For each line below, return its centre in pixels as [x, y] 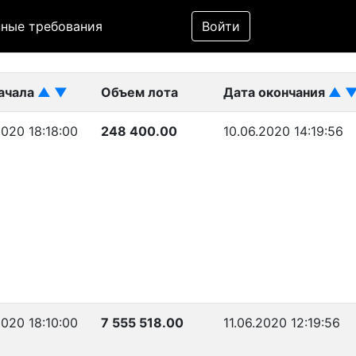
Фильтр [221, 11]
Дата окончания [276, 92]
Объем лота [139, 92]
